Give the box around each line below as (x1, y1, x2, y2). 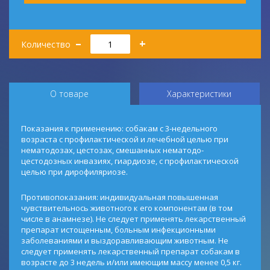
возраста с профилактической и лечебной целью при (21, 134, 228, 145)
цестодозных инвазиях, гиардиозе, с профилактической (21, 155, 239, 166)
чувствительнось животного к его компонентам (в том (21, 202, 233, 213)
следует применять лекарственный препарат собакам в (21, 246, 240, 257)
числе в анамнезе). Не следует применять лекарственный (21, 213, 246, 224)
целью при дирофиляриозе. (21, 166, 128, 177)
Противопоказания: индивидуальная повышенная (21, 192, 218, 202)
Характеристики (167, 88, 232, 99)
